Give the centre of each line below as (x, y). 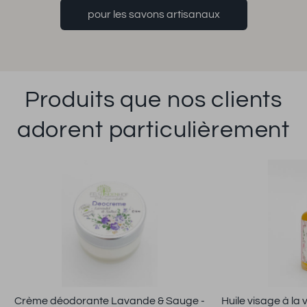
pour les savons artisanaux (153, 15)
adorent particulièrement (153, 130)
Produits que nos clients (153, 100)
